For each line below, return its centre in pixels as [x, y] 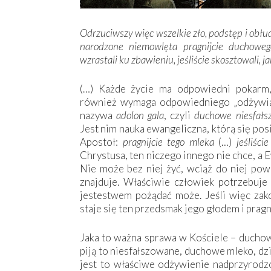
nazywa [98, 116]
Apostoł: [101, 142]
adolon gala [140, 116]
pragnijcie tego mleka [170, 142]
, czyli [179, 116]
